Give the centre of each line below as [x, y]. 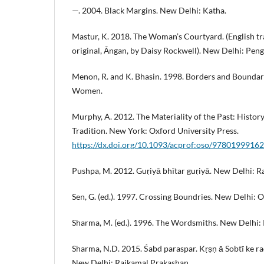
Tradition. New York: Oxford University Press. [155, 131]
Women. [87, 91]
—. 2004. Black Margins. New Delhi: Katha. [149, 11]
